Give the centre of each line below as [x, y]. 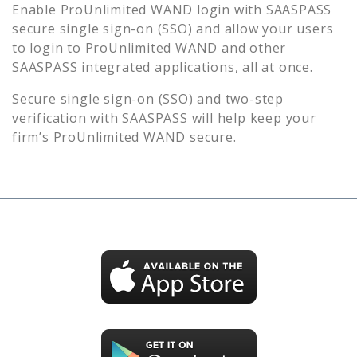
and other [254, 47]
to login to [49, 47]
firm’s [33, 137]
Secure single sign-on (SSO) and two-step [148, 98]
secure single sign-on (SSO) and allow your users [173, 28]
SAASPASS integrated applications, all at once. [163, 67]
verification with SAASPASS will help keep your [164, 118]
